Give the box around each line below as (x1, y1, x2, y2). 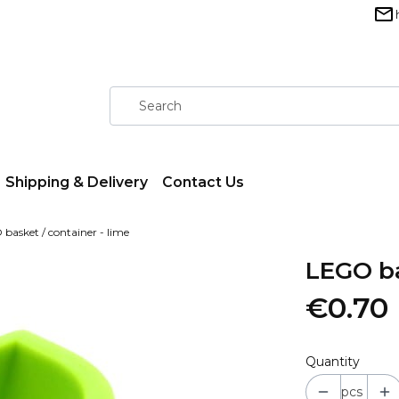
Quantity (305, 354, 360, 370)
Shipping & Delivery (5, 174, 148, 191)
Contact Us (162, 174, 244, 191)
